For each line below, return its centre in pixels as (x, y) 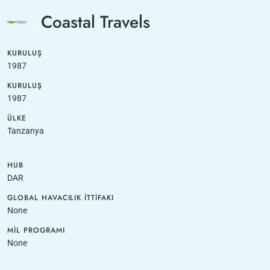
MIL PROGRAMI (36, 230)
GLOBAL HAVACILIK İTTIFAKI (61, 198)
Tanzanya (26, 131)
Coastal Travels (96, 22)
